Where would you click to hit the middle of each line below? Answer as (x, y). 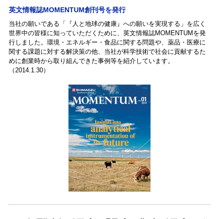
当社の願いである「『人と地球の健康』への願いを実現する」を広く (107, 23)
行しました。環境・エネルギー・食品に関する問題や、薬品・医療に (107, 42)
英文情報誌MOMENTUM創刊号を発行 (67, 10)
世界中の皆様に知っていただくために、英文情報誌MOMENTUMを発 (107, 33)
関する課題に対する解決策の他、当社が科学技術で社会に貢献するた (107, 51)
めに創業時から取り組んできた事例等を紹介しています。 (91, 61)
